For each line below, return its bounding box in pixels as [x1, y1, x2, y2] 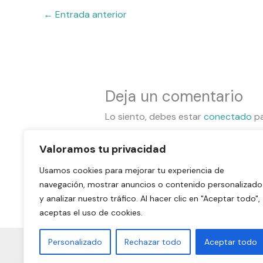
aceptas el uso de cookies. [39, 207, 143, 218]
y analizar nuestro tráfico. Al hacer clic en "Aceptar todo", [39, 193, 260, 204]
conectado [203, 110, 252, 123]
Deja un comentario [104, 86, 243, 107]
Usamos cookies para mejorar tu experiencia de [39, 165, 224, 176]
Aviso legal [215, 241, 259, 254]
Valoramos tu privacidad [39, 142, 166, 156]
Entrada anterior [53, 8, 127, 21]
